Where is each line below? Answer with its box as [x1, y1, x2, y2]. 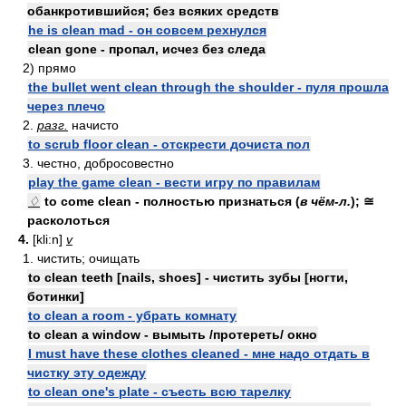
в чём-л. [300, 194, 351, 208]
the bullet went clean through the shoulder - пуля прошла [28, 80, 389, 94]
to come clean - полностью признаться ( [41, 194, 300, 208]
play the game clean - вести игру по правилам [28, 175, 320, 189]
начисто [68, 118, 119, 132]
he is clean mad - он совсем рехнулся [28, 23, 266, 37]
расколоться [27, 213, 110, 227]
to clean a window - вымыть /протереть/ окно [28, 327, 317, 342]
